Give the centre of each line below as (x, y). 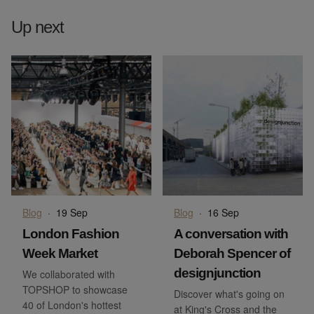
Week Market (60, 253)
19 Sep (72, 212)
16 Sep (223, 212)
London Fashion (71, 233)
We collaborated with (69, 274)
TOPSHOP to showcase (75, 289)
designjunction (217, 273)
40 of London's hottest (72, 305)
